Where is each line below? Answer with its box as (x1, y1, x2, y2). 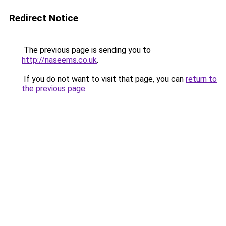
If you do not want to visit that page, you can (22, 74, 186, 84)
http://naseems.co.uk (22, 55, 97, 65)
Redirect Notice (9, 12, 78, 24)
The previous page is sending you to (22, 45, 151, 55)
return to (186, 74, 217, 84)
